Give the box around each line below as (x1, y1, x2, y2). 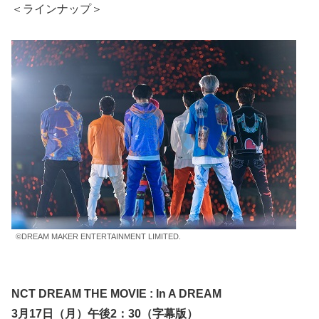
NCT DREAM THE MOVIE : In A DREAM (11, 288, 221, 300)
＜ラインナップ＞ (11, 2, 103, 15)
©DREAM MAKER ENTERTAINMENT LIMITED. (16, 231, 181, 241)
